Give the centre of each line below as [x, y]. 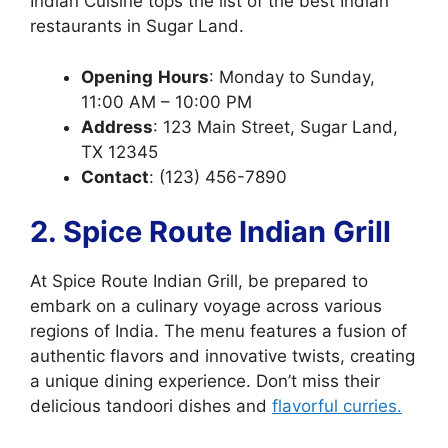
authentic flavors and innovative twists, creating [222, 356]
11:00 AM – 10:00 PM [166, 101]
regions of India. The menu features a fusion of [218, 331]
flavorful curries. [337, 406]
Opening [117, 76]
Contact [115, 176]
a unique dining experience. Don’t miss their [205, 381]
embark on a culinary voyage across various [206, 306]
